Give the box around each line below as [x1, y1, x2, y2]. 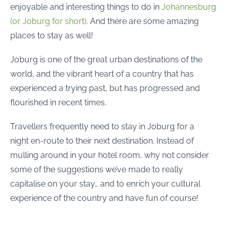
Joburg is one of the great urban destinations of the [10, 54, 202, 64]
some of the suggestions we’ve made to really [10, 164, 183, 174]
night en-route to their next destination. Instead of [10, 135, 194, 146]
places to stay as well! [10, 30, 93, 40]
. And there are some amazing [86, 16, 199, 26]
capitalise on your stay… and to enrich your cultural [10, 178, 200, 189]
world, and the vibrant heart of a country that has [10, 68, 194, 79]
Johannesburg [162, 2, 216, 12]
